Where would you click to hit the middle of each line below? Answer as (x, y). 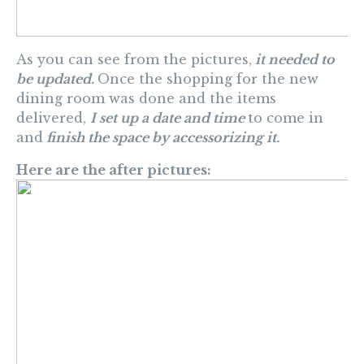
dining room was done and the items (146, 99)
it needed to (293, 60)
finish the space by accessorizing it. (161, 138)
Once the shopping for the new (208, 79)
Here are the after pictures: (114, 170)
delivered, (53, 118)
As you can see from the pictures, (134, 60)
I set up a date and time (169, 118)
